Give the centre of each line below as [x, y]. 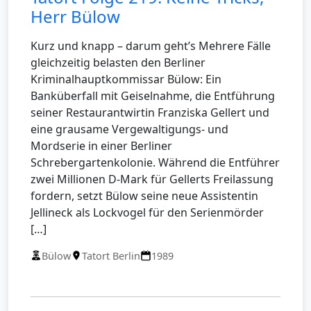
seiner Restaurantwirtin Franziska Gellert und [150, 112]
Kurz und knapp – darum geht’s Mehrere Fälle [151, 45]
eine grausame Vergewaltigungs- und [129, 129]
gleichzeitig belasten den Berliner [118, 62]
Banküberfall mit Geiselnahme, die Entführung [153, 95]
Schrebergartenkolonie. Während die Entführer [155, 162]
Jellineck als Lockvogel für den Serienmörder [147, 212]
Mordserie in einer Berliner [101, 145]
